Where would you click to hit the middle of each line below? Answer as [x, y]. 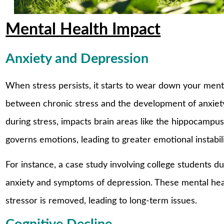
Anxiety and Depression [77, 58]
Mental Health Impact [83, 30]
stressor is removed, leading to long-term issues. [101, 201]
